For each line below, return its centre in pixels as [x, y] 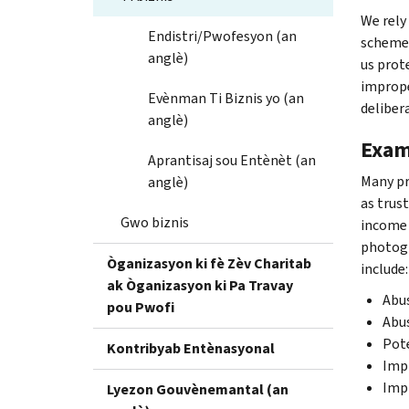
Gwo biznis [155, 222]
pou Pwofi [141, 307]
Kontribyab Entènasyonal [191, 348]
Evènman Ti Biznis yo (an [226, 98]
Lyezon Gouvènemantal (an [198, 389]
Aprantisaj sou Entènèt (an [232, 160]
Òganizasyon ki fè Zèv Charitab [209, 263]
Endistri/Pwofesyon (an [222, 36]
